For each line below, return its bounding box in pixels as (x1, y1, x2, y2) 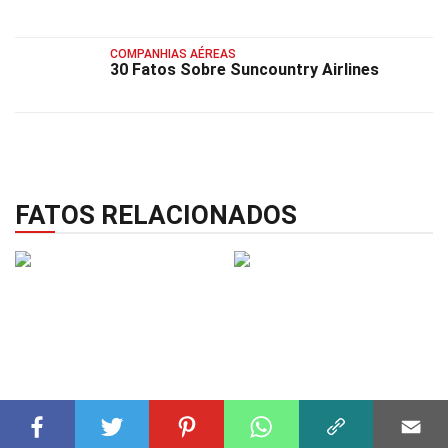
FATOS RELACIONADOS (15, 200, 297, 231)
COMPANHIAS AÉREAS (110, 46, 236, 61)
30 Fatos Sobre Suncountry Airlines (110, 59, 379, 79)
